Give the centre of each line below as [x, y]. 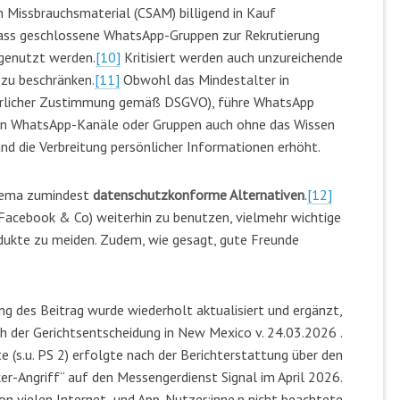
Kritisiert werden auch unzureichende [232, 58]
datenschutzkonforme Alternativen [199, 195]
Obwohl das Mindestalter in [204, 80]
